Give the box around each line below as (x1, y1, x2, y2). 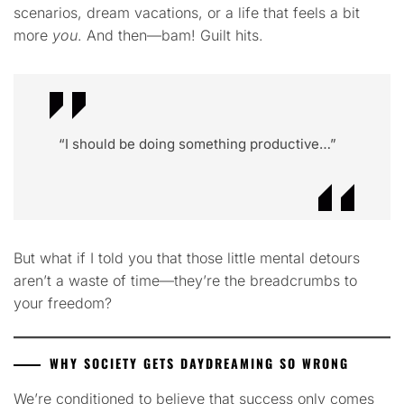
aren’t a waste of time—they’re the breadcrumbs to (14, 271, 357, 290)
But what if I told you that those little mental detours (14, 249, 360, 268)
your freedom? (14, 294, 112, 313)
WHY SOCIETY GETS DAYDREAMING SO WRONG (50, 353, 349, 373)
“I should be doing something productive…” (59, 134, 336, 152)
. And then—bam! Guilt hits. (78, 25, 263, 44)
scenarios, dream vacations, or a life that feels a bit (14, 3, 360, 22)
